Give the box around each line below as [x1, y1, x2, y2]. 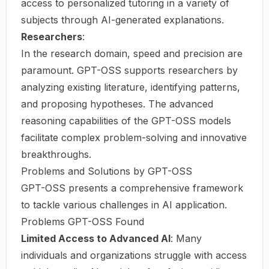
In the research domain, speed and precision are [21, 47, 243, 59]
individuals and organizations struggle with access [21, 249, 247, 261]
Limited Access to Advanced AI [21, 232, 171, 244]
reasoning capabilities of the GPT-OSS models [21, 114, 231, 127]
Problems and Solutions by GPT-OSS [21, 165, 192, 177]
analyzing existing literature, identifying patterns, [21, 80, 240, 93]
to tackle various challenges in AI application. [21, 198, 227, 211]
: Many [171, 232, 202, 244]
